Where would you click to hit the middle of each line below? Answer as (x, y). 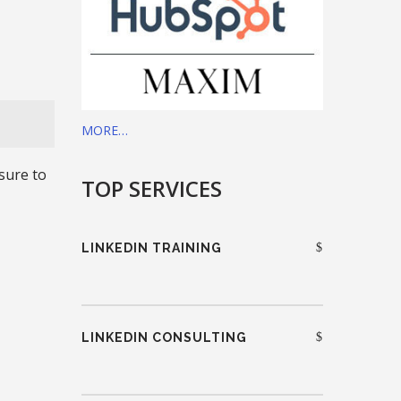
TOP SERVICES (152, 188)
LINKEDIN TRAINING (152, 247)
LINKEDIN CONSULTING (164, 337)
